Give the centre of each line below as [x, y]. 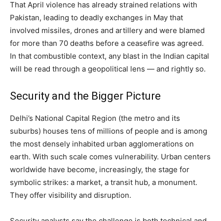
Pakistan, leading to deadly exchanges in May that [96, 17]
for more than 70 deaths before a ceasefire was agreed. [107, 43]
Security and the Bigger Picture [85, 96]
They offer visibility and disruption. [71, 195]
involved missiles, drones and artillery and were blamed [107, 30]
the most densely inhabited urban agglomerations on [102, 144]
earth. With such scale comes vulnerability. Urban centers [110, 156]
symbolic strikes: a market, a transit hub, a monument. [104, 182]
